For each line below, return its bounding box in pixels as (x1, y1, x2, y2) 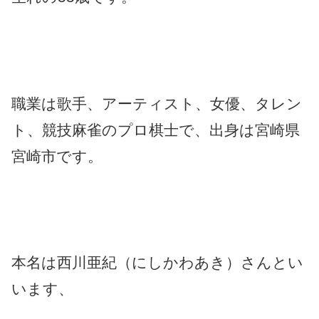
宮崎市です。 (11, 147, 103, 164)
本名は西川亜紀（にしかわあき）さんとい (11, 254, 303, 271)
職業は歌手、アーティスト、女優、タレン (11, 95, 302, 112)
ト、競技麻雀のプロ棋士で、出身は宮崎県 (11, 121, 300, 138)
